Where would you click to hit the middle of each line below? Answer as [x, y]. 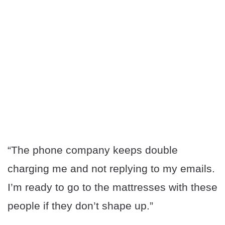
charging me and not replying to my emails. [111, 169]
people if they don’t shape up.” [80, 206]
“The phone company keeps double [93, 150]
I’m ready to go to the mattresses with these [113, 187]
